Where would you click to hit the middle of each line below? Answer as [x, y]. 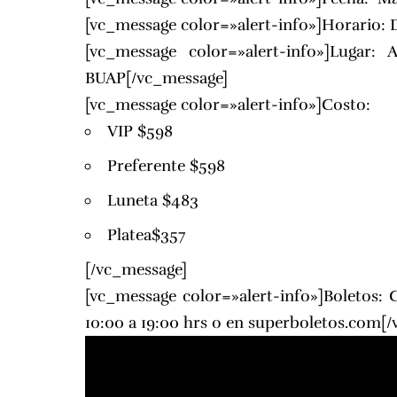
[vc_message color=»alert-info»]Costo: [228, 105]
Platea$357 [147, 235]
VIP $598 [140, 132]
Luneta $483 [153, 201]
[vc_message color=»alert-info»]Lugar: [236, 52]
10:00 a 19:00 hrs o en [167, 323]
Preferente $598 [167, 166]
